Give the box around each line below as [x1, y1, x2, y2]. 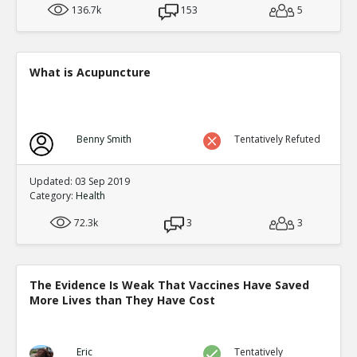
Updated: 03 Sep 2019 [29, 174, 130, 188]
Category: [29, 188, 76, 202]
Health [76, 188, 105, 202]
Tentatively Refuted [234, 131, 321, 146]
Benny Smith [76, 131, 131, 146]
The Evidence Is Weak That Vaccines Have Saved [29, 277, 309, 292]
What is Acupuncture [29, 64, 151, 80]
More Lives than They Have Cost [29, 292, 215, 308]
